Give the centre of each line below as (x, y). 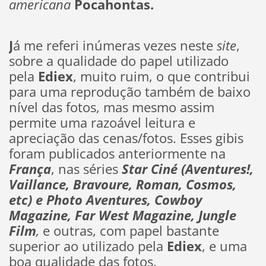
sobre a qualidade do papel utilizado (118, 61)
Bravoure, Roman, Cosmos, (154, 184)
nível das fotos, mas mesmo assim (111, 107)
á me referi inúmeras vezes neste (115, 45)
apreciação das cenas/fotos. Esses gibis (126, 138)
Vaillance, (39, 184)
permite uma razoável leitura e (102, 122)
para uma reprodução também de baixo (129, 91)
